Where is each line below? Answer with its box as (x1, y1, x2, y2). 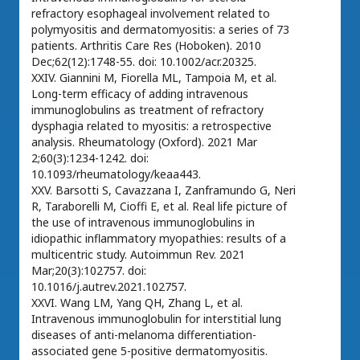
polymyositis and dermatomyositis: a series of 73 (31, 22, 289, 37)
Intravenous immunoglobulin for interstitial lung (31, 311, 281, 326)
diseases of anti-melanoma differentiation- (31, 327, 256, 342)
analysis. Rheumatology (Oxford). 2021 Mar (31, 134, 257, 149)
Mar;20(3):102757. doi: (31, 263, 146, 278)
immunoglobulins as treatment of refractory (31, 102, 264, 117)
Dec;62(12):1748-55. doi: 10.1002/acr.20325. (31, 54, 256, 69)
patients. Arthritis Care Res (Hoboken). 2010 (31, 38, 261, 53)
